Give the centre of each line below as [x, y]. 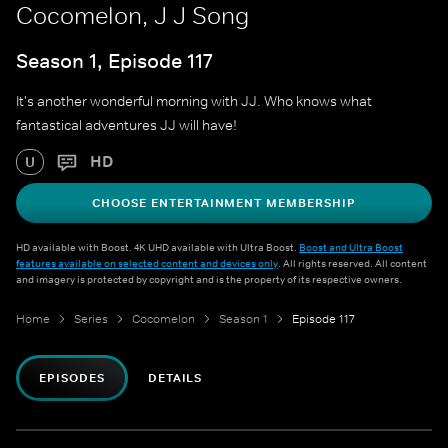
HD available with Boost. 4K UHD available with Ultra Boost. [157, 247]
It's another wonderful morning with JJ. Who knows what [194, 101]
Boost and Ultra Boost [351, 247]
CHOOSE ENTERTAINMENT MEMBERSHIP [224, 203]
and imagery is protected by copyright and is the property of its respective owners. [209, 279]
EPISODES [72, 378]
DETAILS [175, 378]
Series [91, 319]
